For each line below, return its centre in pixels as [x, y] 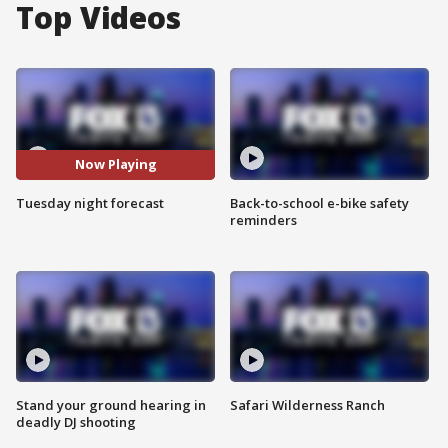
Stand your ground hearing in [111, 405]
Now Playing [115, 164]
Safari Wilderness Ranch [307, 405]
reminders [263, 219]
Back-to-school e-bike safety [319, 202]
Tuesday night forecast [90, 202]
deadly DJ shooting [76, 422]
